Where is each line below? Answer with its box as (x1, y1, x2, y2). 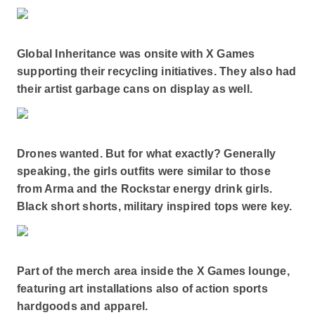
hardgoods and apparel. (16, 300, 148, 312)
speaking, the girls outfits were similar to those (16, 165, 271, 177)
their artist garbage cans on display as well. (16, 83, 252, 95)
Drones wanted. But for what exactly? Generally (16, 148, 276, 160)
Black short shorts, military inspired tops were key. (16, 200, 292, 212)
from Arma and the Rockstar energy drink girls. (16, 183, 273, 195)
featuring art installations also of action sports (16, 283, 268, 295)
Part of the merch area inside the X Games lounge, (16, 265, 290, 277)
